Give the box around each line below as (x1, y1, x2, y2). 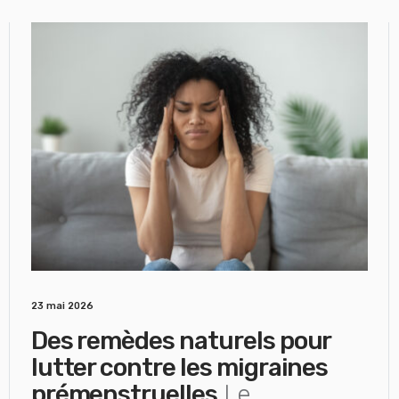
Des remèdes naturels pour (30, 326, 331, 355)
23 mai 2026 (30, 300, 94, 312)
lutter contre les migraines (30, 353, 329, 382)
